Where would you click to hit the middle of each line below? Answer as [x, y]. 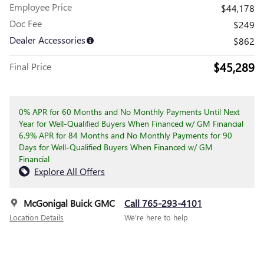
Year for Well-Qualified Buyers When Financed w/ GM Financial [131, 123]
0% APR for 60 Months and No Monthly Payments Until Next [129, 111]
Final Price [30, 66]
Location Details [37, 217]
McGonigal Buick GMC [69, 203]
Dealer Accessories [47, 39]
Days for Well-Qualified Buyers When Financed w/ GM [116, 147]
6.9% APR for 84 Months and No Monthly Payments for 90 [126, 135]
